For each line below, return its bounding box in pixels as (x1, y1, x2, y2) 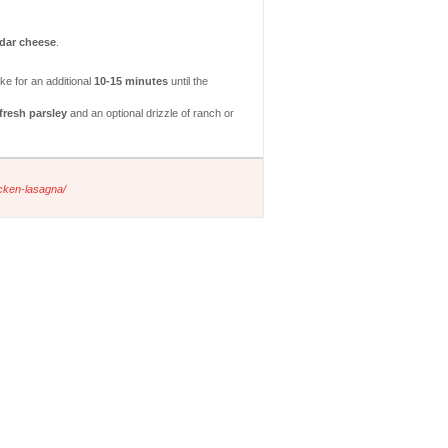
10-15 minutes (93, 74, 168, 87)
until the (167, 74, 208, 87)
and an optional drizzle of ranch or (66, 106, 234, 119)
